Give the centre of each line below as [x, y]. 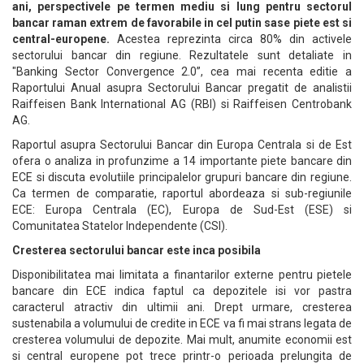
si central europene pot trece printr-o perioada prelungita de [182, 356]
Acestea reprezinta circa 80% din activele [231, 39]
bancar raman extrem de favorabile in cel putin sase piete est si [182, 23]
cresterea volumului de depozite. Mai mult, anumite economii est [182, 340]
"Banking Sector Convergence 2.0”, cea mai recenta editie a [182, 71]
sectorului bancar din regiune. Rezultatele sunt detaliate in [182, 55]
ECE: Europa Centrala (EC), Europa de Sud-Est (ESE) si [182, 210]
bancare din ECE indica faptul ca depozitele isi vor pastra [182, 291]
